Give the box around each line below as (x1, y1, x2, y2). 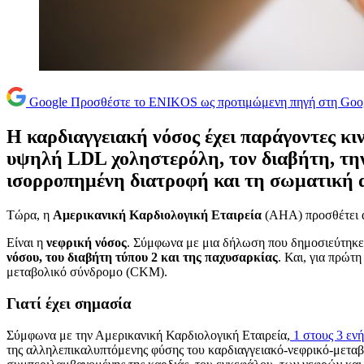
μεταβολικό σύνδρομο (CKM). (6, 265, 167, 279)
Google (29, 95, 67, 110)
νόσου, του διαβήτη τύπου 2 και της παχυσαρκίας (6, 250, 278, 265)
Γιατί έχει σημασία (6, 294, 132, 312)
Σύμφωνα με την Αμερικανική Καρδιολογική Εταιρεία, (6, 327, 290, 342)
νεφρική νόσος (46, 236, 127, 250)
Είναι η (6, 236, 46, 250)
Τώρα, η (6, 208, 53, 223)
